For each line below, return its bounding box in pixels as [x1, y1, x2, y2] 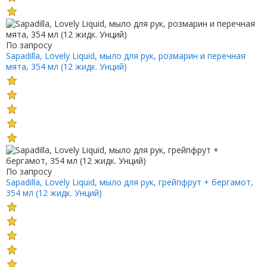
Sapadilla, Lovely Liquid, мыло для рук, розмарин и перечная [5, 49, 246, 61]
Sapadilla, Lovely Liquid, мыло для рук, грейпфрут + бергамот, [5, 176, 253, 188]
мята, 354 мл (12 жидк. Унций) [5, 60, 127, 72]
